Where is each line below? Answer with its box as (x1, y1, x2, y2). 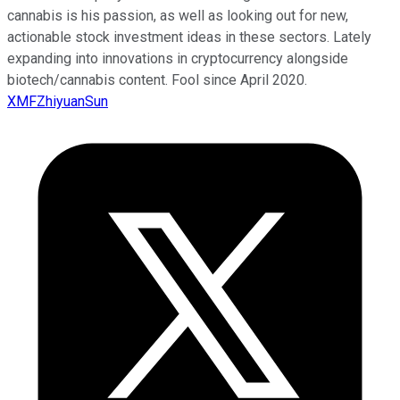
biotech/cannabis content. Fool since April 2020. (7, 71, 307, 88)
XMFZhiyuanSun (7, 92, 108, 110)
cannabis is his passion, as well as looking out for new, (7, 6, 348, 24)
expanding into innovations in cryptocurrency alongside (7, 49, 348, 67)
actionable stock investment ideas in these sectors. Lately (7, 28, 371, 46)
